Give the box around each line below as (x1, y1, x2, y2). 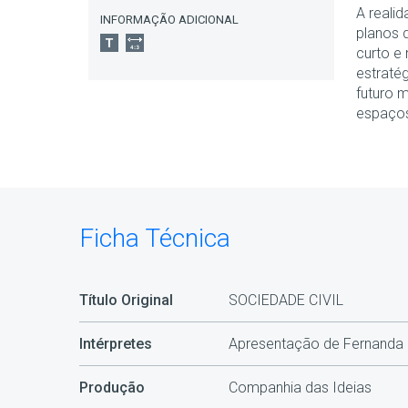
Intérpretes (79, 335, 152, 353)
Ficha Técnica (79, 223, 230, 254)
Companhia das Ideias (228, 379, 372, 397)
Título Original (79, 291, 173, 310)
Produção (79, 379, 145, 397)
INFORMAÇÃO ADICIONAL (100, 12, 239, 26)
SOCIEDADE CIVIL (228, 291, 343, 310)
